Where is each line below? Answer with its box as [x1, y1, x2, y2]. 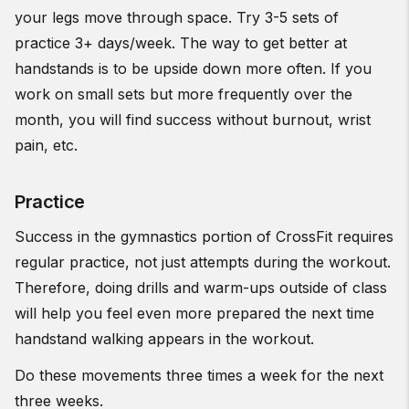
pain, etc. [15, 136, 82, 155]
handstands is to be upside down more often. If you [15, 59, 372, 79]
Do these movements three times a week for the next [15, 366, 383, 385]
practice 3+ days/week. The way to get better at [15, 34, 347, 53]
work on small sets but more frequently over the [15, 85, 352, 104]
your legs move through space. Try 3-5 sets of [15, 8, 339, 27]
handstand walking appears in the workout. [15, 330, 319, 349]
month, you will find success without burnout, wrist [15, 110, 371, 130]
